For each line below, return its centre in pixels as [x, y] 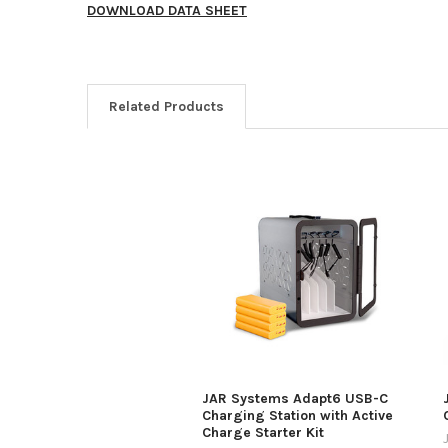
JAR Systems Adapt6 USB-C [294, 398]
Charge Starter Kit [262, 432]
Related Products [166, 106]
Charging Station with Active [297, 415]
